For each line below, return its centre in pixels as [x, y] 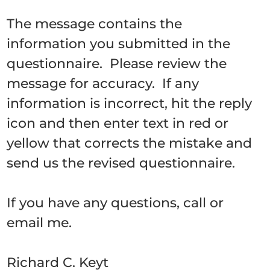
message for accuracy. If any [103, 83]
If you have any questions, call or [115, 203]
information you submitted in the [119, 44]
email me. [39, 223]
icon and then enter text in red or [118, 123]
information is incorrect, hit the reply [130, 103]
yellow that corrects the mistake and [130, 143]
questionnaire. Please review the [117, 64]
